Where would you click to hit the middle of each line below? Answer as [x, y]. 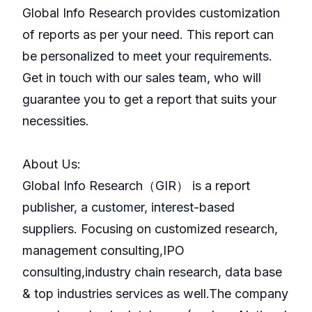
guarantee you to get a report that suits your [149, 100]
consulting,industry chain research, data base [152, 272]
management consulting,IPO [103, 251]
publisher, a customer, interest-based [128, 208]
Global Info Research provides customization [151, 13]
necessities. [56, 121]
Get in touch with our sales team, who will [142, 78]
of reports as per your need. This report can [148, 35]
